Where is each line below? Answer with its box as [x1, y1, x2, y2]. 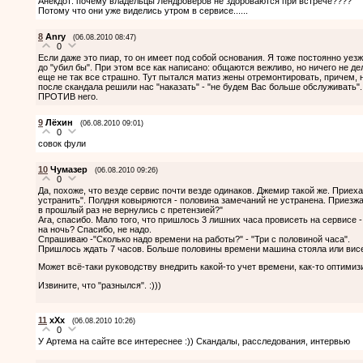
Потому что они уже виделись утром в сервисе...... [38, 5, 248, 15]
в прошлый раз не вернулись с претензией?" [38, 204, 223, 215]
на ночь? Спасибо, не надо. [38, 224, 152, 234]
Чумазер [50, 164, 88, 174]
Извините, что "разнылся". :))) [38, 280, 161, 290]
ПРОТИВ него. [38, 91, 98, 101]
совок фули [38, 138, 86, 148]
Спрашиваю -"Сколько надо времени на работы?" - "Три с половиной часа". [38, 233, 350, 244]
